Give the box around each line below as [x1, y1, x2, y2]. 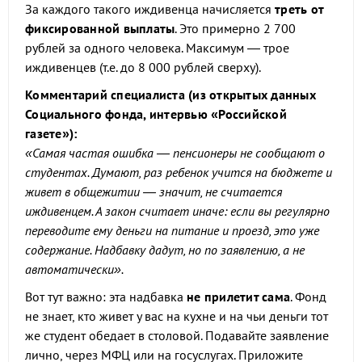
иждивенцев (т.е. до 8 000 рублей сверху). [25, 59, 261, 75]
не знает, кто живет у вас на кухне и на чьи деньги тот [25, 308, 328, 324]
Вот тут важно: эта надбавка [25, 288, 187, 305]
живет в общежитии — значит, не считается [25, 183, 282, 200]
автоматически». [25, 261, 124, 277]
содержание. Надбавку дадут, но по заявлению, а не [25, 242, 305, 258]
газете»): [25, 125, 78, 141]
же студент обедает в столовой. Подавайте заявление [25, 327, 329, 343]
